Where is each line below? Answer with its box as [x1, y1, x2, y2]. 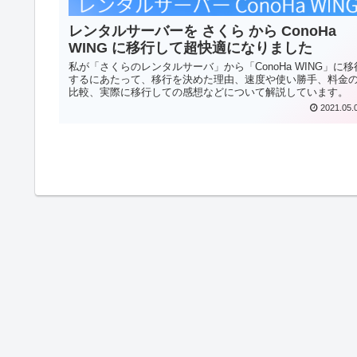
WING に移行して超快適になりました [69, 40, 312, 57]
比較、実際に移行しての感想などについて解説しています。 [69, 86, 348, 99]
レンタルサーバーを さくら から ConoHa [69, 23, 336, 40]
